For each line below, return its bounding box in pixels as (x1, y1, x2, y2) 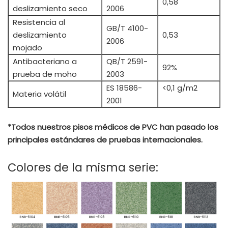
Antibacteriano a (13, 55, 77, 67)
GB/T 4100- (106, 22, 148, 34)
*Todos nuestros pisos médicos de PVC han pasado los (8, 121, 218, 132)
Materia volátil (13, 88, 66, 99)
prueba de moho (13, 68, 77, 79)
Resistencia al (13, 16, 65, 27)
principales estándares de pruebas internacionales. (8, 134, 203, 145)
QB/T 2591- (106, 55, 148, 67)
